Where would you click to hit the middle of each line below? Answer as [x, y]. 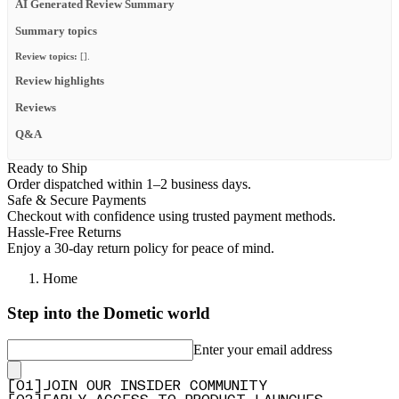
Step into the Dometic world [109, 313]
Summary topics [56, 31]
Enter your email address [263, 350]
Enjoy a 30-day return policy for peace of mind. [141, 248]
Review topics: [46, 57]
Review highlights [60, 81]
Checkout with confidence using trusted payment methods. [171, 216]
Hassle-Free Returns [64, 232]
